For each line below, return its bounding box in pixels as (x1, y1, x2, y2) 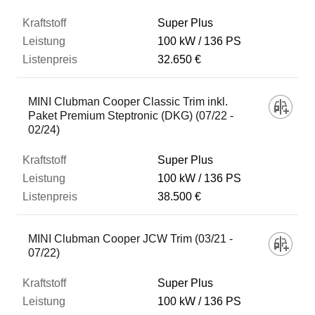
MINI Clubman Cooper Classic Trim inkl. (28, 96, 228, 108)
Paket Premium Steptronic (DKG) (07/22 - (28, 110, 233, 122)
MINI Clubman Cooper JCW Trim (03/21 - (28, 233, 233, 245)
